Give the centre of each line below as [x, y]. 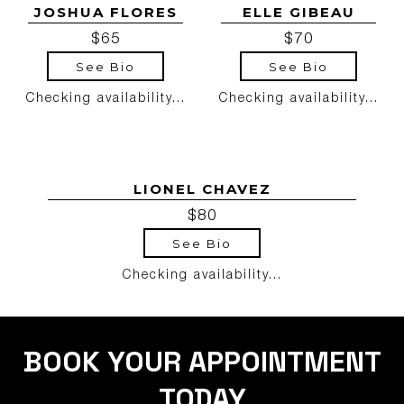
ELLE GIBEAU [298, 12]
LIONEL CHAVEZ [202, 189]
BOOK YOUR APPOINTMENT [202, 362]
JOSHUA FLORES [106, 12]
